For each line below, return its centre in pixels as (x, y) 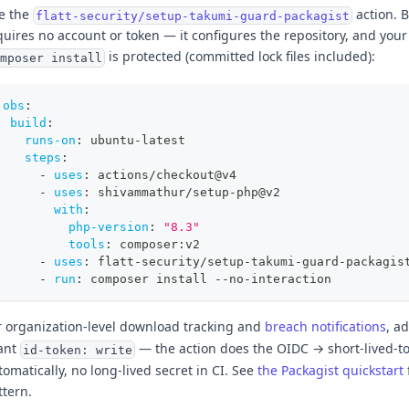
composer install (149, 278)
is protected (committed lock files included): (240, 57)
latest (163, 140)
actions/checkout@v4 (163, 174)
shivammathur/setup (160, 192)
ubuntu (109, 140)
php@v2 (258, 192)
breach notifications (325, 327)
